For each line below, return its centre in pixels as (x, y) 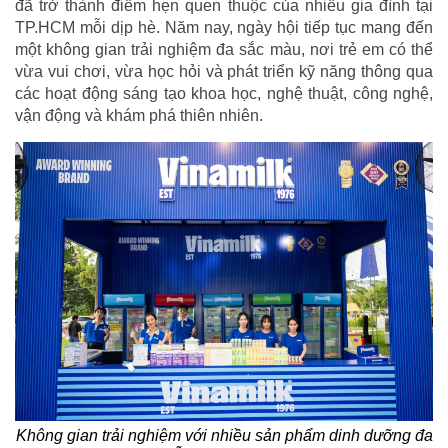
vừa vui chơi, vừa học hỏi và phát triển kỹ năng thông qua (224, 72)
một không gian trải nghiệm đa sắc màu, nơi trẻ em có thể (224, 50)
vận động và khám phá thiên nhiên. (139, 116)
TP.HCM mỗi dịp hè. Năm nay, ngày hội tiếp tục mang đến (224, 28)
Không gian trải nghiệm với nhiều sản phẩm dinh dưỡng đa (224, 436)
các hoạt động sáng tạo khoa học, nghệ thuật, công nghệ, (224, 94)
